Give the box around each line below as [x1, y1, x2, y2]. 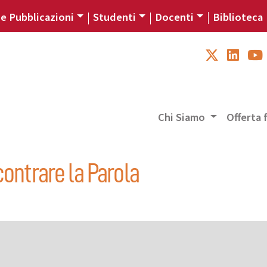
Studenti [93, 9, 136, 25]
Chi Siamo [158, 110, 208, 126]
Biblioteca [212, 9, 265, 25]
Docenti [154, 9, 194, 25]
